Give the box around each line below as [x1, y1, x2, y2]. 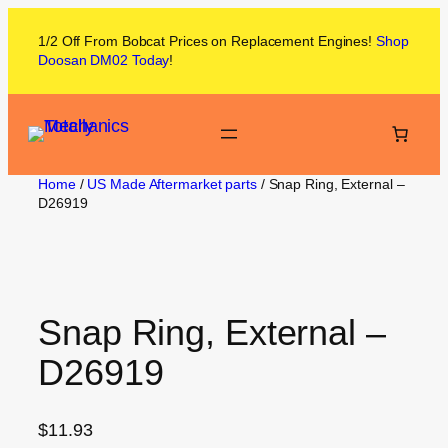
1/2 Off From [38, 33, 122, 49]
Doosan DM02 [38, 52, 128, 68]
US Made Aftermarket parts [87, 175, 257, 192]
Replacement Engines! [227, 33, 376, 49]
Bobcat [121, 33, 166, 49]
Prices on [165, 33, 228, 49]
